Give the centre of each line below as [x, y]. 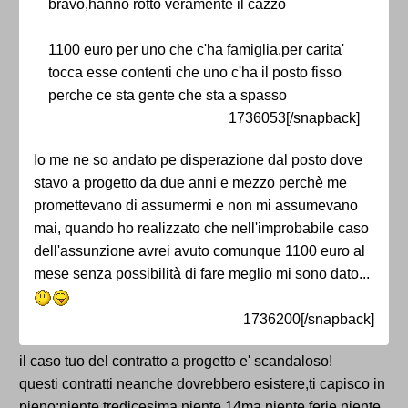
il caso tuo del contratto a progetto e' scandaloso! [176, 362]
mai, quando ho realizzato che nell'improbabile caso [201, 229]
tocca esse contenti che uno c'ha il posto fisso [195, 73]
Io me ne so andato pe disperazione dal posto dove [198, 160]
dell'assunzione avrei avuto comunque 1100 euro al [199, 251]
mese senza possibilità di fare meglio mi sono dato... [202, 274]
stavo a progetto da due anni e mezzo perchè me [190, 183]
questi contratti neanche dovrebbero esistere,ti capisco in [202, 384]
